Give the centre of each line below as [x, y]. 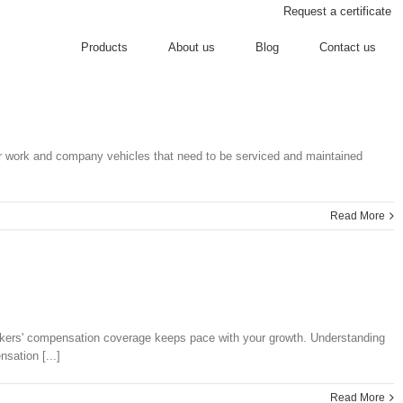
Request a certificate [337, 11]
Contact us [348, 47]
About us [192, 47]
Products [104, 47]
